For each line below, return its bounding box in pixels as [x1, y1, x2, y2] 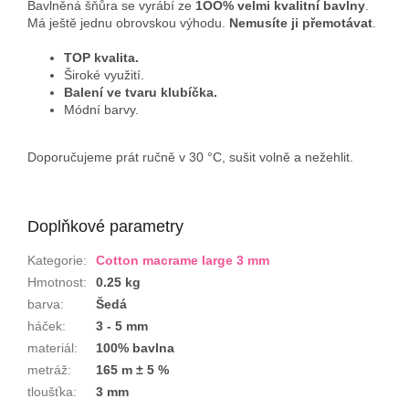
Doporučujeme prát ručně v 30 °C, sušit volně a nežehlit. [27, 150, 353, 165]
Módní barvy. [64, 102, 139, 118]
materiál [27, 341, 74, 356]
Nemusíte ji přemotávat [229, 16, 372, 31]
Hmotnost [27, 275, 83, 290]
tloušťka [27, 384, 73, 400]
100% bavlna [96, 341, 174, 356]
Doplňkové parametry [27, 217, 184, 236]
